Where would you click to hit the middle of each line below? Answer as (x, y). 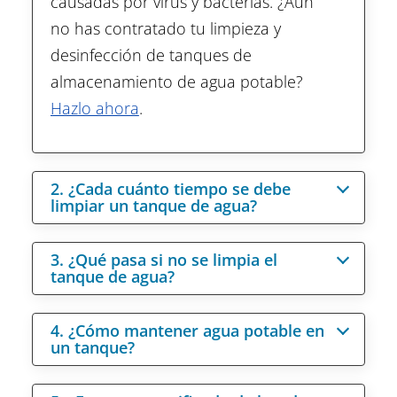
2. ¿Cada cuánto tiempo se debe (170, 189)
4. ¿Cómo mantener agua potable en (187, 331)
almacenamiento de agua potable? (176, 82)
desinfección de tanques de (151, 55)
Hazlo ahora (94, 109)
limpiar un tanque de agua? (153, 206)
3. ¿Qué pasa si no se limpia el (163, 260)
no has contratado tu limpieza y (165, 29)
